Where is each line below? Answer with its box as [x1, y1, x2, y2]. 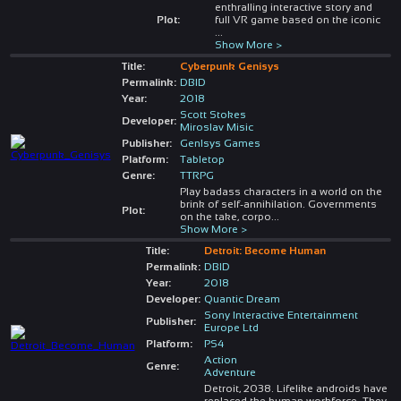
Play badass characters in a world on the [179, 184, 382, 198]
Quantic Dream [203, 292, 280, 305]
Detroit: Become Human [203, 243, 326, 257]
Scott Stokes [179, 107, 246, 121]
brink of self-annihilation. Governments [179, 197, 377, 210]
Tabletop [179, 152, 225, 166]
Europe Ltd [203, 320, 259, 334]
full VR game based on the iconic [214, 13, 380, 26]
